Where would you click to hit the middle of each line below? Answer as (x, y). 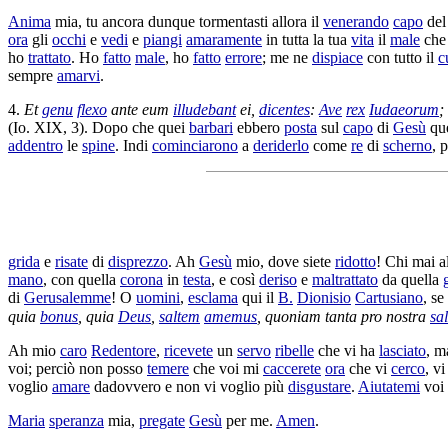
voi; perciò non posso (77, 369)
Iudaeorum (404, 109)
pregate (162, 421)
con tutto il (400, 57)
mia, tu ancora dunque (125, 21)
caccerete (292, 369)
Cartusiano (389, 297)
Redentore (123, 351)
